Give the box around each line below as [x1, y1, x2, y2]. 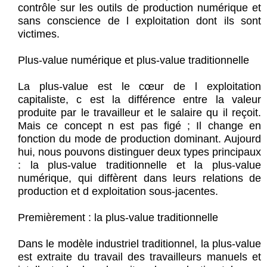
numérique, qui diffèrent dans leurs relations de [18, 172, 261, 185]
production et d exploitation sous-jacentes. [18, 185, 218, 198]
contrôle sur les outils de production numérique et [18, 2, 261, 14]
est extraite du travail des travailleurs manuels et [18, 251, 261, 263]
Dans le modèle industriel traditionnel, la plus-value [18, 238, 261, 250]
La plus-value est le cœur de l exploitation [18, 80, 261, 93]
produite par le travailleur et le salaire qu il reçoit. [18, 107, 261, 119]
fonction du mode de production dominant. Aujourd [18, 133, 261, 145]
